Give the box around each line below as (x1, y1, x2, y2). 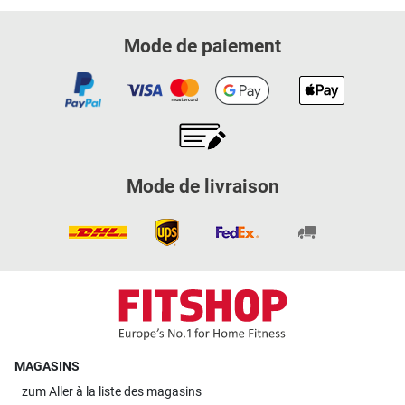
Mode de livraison (126, 175, 279, 198)
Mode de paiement (124, 35, 281, 58)
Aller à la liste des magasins (49, 384, 202, 400)
